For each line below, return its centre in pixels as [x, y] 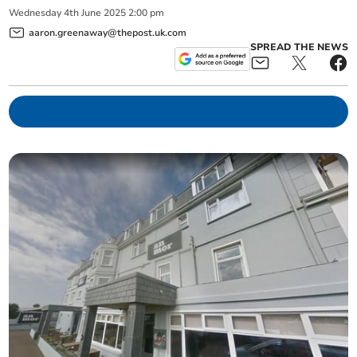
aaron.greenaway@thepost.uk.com [108, 32]
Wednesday [35, 13]
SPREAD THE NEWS [299, 47]
